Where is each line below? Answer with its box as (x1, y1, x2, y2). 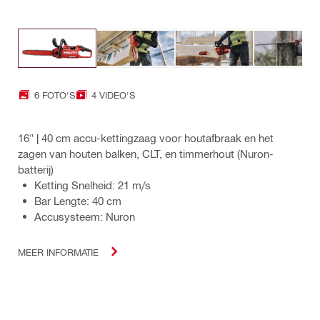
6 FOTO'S (34, 89, 75, 100)
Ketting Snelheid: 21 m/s (34, 179, 151, 192)
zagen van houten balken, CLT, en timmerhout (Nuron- (18, 147, 274, 161)
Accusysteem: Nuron (34, 210, 135, 224)
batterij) (18, 163, 54, 176)
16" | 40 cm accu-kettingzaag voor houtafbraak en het (18, 131, 274, 145)
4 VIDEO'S (91, 89, 135, 100)
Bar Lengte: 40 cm (34, 194, 121, 208)
